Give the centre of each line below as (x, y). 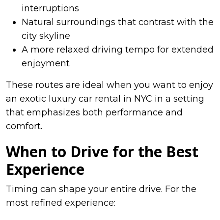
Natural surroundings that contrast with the (118, 22)
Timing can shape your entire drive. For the (101, 189)
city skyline (46, 36)
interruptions (50, 8)
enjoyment (46, 63)
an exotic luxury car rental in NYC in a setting (105, 98)
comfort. (24, 126)
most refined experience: (61, 203)
